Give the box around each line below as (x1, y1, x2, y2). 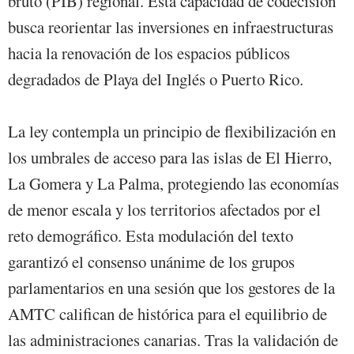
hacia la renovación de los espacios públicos (8, 42, 290, 65)
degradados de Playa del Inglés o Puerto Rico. (8, 68, 303, 91)
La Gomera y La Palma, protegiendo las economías (8, 172, 339, 195)
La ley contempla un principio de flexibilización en (8, 120, 336, 143)
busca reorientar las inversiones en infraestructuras (8, 16, 333, 39)
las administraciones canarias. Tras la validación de (8, 329, 338, 352)
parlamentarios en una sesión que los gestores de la (8, 277, 335, 299)
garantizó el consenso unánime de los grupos (8, 250, 295, 273)
